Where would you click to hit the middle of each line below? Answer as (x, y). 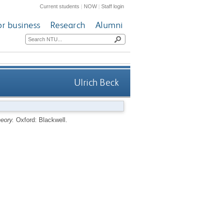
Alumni (109, 25)
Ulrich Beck (96, 83)
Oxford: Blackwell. (41, 120)
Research (68, 25)
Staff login (113, 6)
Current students (60, 6)
